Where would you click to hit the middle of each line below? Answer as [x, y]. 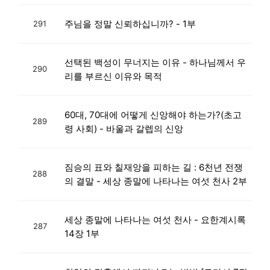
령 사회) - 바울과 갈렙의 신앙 [124, 128]
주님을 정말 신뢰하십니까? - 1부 [130, 24]
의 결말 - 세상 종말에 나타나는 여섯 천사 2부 [156, 181]
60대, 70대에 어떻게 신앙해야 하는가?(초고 [153, 115]
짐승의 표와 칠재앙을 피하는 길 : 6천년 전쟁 [154, 167]
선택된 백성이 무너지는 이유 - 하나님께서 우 [155, 62]
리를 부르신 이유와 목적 [113, 76]
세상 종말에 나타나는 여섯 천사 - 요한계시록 [155, 219]
